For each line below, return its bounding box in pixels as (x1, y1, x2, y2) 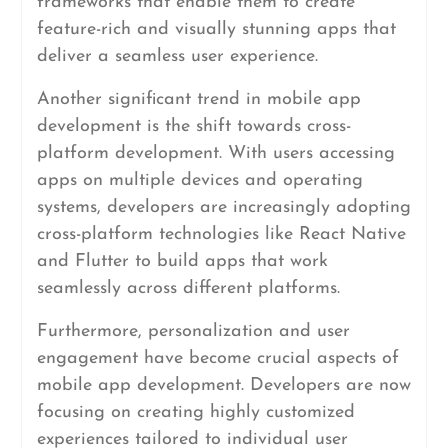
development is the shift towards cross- (36, 117, 351, 136)
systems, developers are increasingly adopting (36, 198, 411, 217)
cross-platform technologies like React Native (36, 225, 406, 244)
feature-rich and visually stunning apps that (36, 20, 396, 39)
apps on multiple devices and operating (36, 171, 363, 190)
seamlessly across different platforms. (36, 279, 340, 298)
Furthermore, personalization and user (36, 322, 350, 341)
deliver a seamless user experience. (36, 47, 318, 66)
